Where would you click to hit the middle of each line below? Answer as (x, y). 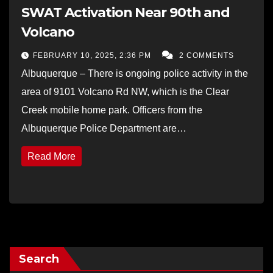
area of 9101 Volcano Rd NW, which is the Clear (125, 91)
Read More (51, 156)
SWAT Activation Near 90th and (126, 12)
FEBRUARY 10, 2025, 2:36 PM (93, 55)
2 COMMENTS (207, 55)
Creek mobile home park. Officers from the (112, 110)
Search (39, 259)
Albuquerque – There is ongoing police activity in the (135, 73)
